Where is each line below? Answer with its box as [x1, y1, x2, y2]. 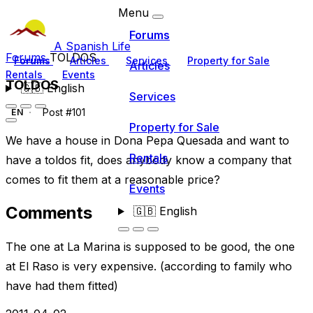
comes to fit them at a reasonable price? [6, 173, 220, 187]
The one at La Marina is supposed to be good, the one [6, 240, 295, 254]
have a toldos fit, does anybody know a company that [6, 153, 291, 168]
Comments [6, 203, 92, 224]
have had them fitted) [6, 279, 118, 293]
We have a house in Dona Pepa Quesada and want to [6, 133, 289, 148]
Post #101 [40, 106, 86, 119]
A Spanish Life [54, 39, 131, 53]
